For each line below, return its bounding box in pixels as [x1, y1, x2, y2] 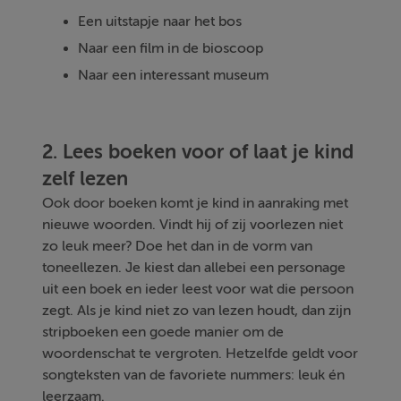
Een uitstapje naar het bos [78, 13, 243, 30]
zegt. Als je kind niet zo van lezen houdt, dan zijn [42, 302, 352, 319]
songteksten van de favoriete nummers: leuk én [42, 366, 346, 383]
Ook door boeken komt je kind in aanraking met [42, 194, 349, 211]
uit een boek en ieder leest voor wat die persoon [42, 280, 354, 297]
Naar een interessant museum [78, 66, 269, 83]
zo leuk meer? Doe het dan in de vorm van [42, 237, 313, 254]
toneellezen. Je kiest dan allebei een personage [42, 259, 346, 276]
